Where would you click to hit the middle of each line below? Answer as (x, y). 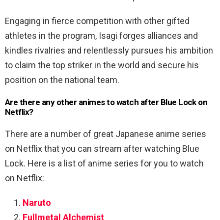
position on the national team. (62, 80)
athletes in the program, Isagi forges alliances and (101, 36)
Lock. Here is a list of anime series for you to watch (104, 164)
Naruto (37, 203)
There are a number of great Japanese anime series (106, 134)
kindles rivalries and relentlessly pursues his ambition (109, 51)
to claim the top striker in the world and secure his (102, 65)
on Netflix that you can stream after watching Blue (102, 149)
